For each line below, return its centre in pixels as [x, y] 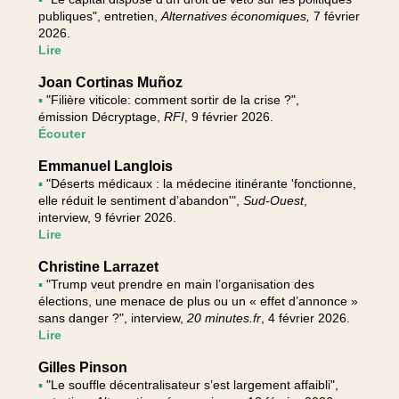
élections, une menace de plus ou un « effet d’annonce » [198, 301]
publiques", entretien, [99, 16]
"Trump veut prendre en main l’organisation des [180, 284]
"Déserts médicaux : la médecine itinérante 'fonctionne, [201, 183]
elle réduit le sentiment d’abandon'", [140, 200]
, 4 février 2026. [305, 318]
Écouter [61, 134]
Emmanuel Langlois [105, 166]
